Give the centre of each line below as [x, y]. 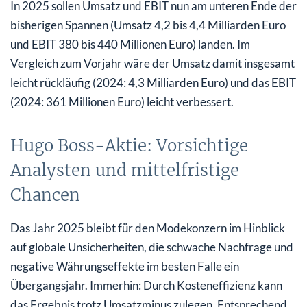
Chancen [45, 195]
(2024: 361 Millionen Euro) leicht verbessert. [122, 101]
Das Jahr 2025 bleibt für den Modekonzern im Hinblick [148, 228]
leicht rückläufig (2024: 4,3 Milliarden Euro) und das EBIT [153, 82]
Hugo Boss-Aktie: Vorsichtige [129, 145]
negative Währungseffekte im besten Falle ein [125, 266]
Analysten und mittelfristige [125, 170]
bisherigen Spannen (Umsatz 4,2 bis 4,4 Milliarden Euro [148, 25]
